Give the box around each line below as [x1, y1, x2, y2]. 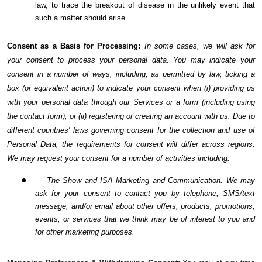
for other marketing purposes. [35, 227, 135, 237]
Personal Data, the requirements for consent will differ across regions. [7, 140, 255, 149]
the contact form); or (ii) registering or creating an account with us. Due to [7, 112, 255, 121]
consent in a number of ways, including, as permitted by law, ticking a [7, 70, 255, 79]
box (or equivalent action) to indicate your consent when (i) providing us [7, 84, 255, 93]
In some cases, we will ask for [144, 42, 255, 51]
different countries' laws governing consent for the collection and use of [7, 126, 255, 135]
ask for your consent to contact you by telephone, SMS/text [35, 189, 255, 198]
